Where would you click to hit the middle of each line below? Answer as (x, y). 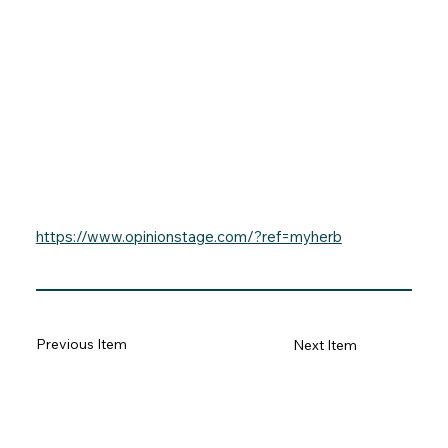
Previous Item (81, 344)
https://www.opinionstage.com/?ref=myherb (188, 236)
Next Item (324, 344)
